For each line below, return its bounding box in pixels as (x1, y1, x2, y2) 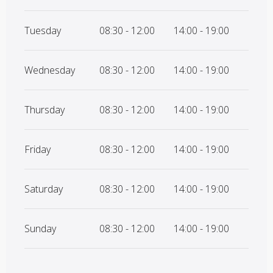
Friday (24, 143, 51, 157)
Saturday (24, 182, 63, 196)
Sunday (24, 222, 56, 236)
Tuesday (24, 24, 61, 38)
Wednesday (24, 63, 75, 77)
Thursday (24, 103, 65, 117)
